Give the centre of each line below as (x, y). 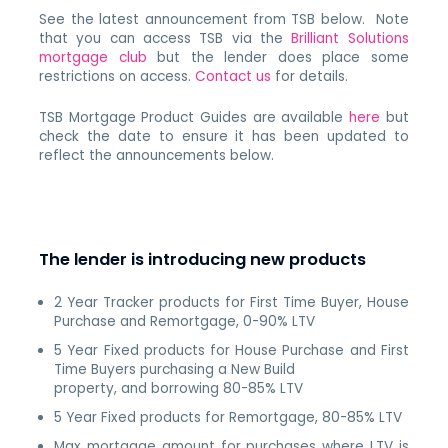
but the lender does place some (277, 57)
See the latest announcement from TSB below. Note (224, 19)
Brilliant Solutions (350, 38)
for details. (314, 76)
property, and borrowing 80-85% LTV (179, 389)
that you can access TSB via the (165, 38)
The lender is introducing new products (203, 260)
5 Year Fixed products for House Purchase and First (231, 351)
